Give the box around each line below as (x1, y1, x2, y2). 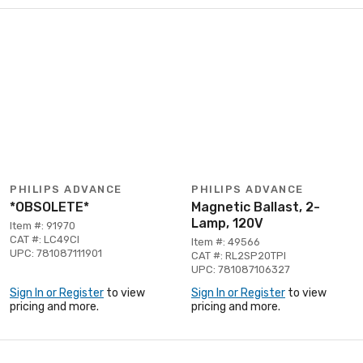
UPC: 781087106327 (191, 263, 290, 275)
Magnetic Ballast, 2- (191, 199, 320, 215)
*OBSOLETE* (10, 199, 89, 215)
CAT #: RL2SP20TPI (191, 249, 286, 262)
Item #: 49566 (191, 235, 260, 248)
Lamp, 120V (191, 215, 263, 231)
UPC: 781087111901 (10, 246, 102, 259)
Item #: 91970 (10, 219, 75, 232)
